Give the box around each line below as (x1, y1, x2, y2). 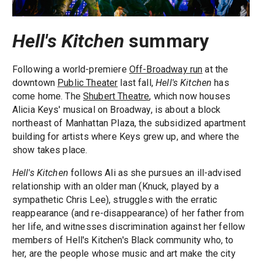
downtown (12, 77, 58, 88)
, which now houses (149, 90, 230, 102)
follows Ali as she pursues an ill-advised (68, 167, 242, 178)
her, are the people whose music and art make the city (12, 247, 236, 259)
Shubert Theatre (83, 90, 150, 102)
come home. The (12, 90, 84, 102)
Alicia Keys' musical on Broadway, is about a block (12, 104, 221, 115)
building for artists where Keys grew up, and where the (12, 130, 239, 142)
